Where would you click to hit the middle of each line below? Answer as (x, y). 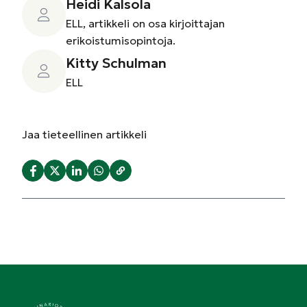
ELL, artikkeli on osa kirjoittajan (145, 23)
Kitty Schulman (116, 63)
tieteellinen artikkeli (93, 134)
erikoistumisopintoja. (121, 40)
